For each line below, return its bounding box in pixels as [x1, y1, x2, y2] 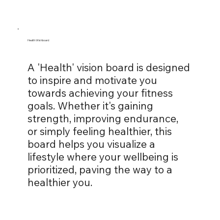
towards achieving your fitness [27, 86, 173, 100]
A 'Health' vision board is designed [27, 61, 190, 74]
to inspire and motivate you [27, 74, 157, 87]
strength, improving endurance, [27, 112, 178, 125]
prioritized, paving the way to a [27, 163, 172, 176]
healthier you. [27, 176, 92, 189]
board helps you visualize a [27, 137, 155, 151]
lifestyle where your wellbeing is [27, 150, 178, 164]
